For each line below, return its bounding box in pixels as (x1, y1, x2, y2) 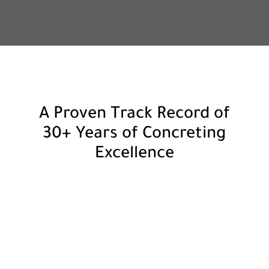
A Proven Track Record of (38, 106, 230, 124)
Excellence (94, 145, 174, 164)
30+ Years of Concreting (43, 125, 226, 144)
